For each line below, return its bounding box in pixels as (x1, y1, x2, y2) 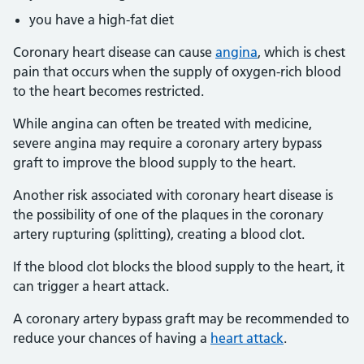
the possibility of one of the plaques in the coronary (13, 206, 323, 223)
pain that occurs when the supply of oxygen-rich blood (13, 63, 341, 80)
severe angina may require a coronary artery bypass (13, 135, 322, 151)
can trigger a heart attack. (13, 278, 169, 294)
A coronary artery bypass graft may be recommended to (13, 310, 349, 327)
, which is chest (258, 44, 345, 60)
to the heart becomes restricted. (13, 83, 204, 99)
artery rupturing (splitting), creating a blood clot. (13, 226, 305, 242)
